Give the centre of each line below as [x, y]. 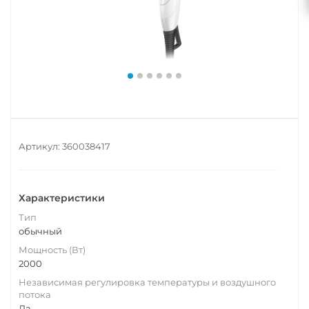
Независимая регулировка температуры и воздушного [147, 282]
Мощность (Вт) [52, 250]
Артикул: [39, 146]
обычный [40, 231]
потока [35, 295]
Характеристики [62, 198]
